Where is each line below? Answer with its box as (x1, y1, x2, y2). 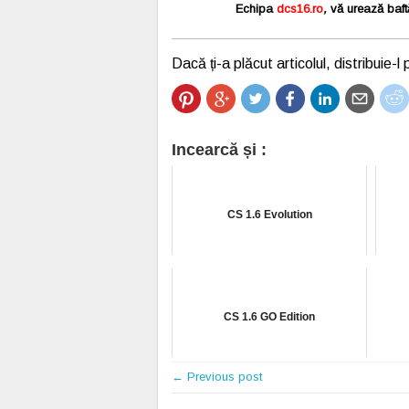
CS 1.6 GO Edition (224, 309, 316, 323)
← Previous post (172, 369, 262, 383)
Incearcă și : (172, 140, 267, 159)
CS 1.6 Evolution (226, 207, 312, 221)
